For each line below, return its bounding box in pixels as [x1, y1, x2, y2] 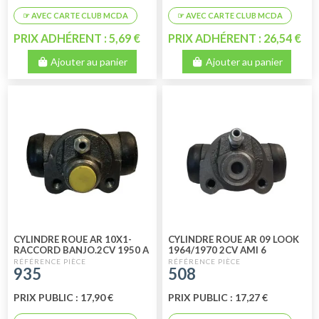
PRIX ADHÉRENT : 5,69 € [13, 31, 140, 46]
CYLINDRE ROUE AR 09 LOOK [168, 234, 300, 246]
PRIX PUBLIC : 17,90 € [13, 291, 113, 303]
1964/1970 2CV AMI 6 [168, 244, 267, 256]
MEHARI [168, 255, 206, 267]
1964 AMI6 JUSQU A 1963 [13, 255, 130, 267]
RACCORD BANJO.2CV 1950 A [13, 244, 149, 256]
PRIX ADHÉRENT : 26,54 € [168, 31, 302, 46]
